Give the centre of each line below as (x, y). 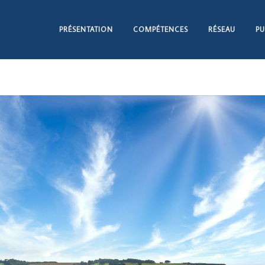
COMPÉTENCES (161, 29)
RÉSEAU (222, 29)
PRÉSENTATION (86, 29)
